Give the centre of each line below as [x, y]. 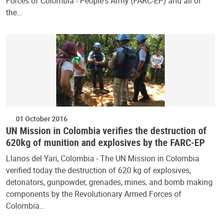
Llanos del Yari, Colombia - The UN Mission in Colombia [103, 159]
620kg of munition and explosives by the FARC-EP [105, 143]
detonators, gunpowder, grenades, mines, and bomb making [109, 182]
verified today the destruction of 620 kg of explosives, [98, 170]
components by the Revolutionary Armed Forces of [94, 194]
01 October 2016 [42, 119]
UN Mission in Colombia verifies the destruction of [106, 131]
